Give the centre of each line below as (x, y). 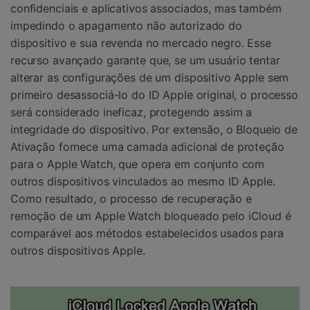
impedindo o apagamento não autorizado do (126, 26)
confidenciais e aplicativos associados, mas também (146, 9)
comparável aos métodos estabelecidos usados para (147, 234)
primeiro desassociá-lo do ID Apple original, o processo (154, 95)
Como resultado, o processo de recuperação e (131, 199)
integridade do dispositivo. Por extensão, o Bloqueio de (154, 130)
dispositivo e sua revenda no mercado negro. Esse (141, 43)
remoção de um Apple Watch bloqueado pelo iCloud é (151, 216)
